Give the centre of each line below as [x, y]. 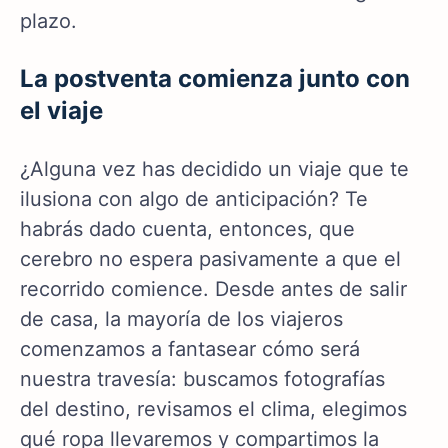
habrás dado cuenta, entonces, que [187, 229]
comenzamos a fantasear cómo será [190, 349]
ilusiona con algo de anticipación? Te [194, 199]
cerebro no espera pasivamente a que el [210, 259]
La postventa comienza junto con [215, 79]
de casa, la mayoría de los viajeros [181, 319]
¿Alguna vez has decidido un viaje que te [214, 169]
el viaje [61, 111]
